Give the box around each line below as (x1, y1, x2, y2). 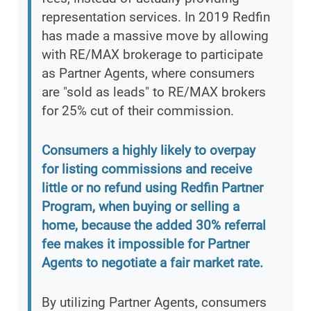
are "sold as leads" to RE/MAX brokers (42, 84, 266, 101)
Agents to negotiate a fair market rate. (42, 255, 263, 271)
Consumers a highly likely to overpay (42, 142, 255, 159)
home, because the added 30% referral (42, 217, 266, 234)
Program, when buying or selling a (42, 199, 239, 215)
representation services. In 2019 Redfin (42, 9, 270, 26)
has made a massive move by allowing (42, 28, 269, 44)
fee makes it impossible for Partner (42, 236, 249, 253)
